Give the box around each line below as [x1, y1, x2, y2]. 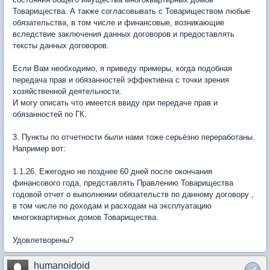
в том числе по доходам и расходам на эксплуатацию [13, 201, 212, 210]
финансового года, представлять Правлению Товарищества [13, 178, 233, 187]
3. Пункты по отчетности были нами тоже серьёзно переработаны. [13, 132, 255, 142]
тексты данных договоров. [13, 40, 109, 50]
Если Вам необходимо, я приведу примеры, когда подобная [13, 63, 232, 73]
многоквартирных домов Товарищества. [13, 212, 159, 222]
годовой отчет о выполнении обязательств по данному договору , [13, 189, 254, 199]
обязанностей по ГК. [13, 109, 87, 119]
